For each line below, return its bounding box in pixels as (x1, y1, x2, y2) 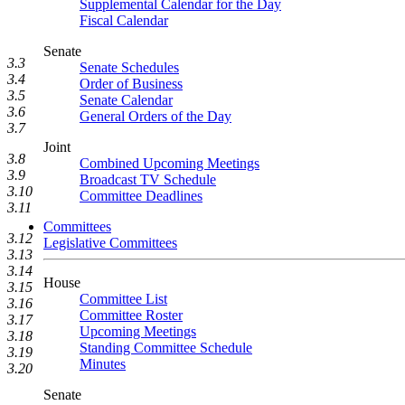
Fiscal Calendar (80, 13, 168, 28)
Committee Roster (80, 307, 183, 323)
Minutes (80, 356, 126, 372)
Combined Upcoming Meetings (80, 155, 259, 171)
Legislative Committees (43, 235, 177, 250)
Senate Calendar (80, 92, 173, 108)
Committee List (80, 291, 167, 306)
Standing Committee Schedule (80, 340, 252, 355)
